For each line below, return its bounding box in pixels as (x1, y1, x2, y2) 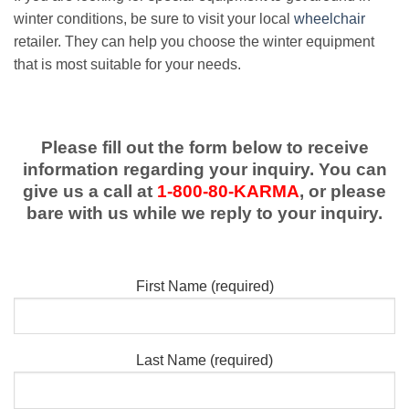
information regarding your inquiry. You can (22, 159, 387, 179)
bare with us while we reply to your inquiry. (26, 203, 383, 223)
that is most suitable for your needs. (14, 57, 241, 73)
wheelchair (294, 11, 365, 27)
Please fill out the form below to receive (40, 137, 369, 157)
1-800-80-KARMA (157, 181, 299, 201)
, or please (299, 181, 386, 201)
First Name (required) (135, 278, 274, 295)
